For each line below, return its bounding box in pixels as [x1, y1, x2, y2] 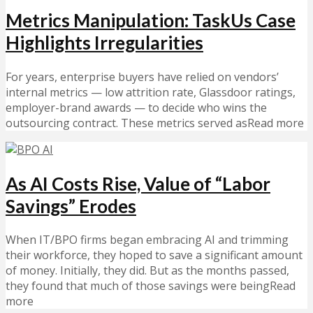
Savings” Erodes [6, 194, 136, 217]
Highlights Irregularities [6, 31, 203, 54]
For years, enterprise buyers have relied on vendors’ [6, 69, 279, 85]
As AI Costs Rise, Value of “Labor [6, 172, 270, 195]
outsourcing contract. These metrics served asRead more [6, 115, 304, 131]
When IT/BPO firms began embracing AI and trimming [6, 232, 289, 248]
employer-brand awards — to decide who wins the [6, 100, 267, 116]
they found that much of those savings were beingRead [6, 278, 296, 294]
